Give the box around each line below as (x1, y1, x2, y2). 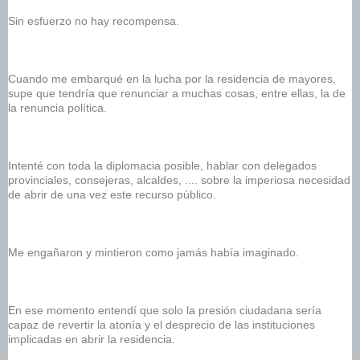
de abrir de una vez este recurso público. (8, 188, 219, 202)
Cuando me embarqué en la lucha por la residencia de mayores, (8, 72, 336, 86)
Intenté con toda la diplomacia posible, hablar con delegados (8, 159, 317, 173)
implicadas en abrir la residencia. (8, 333, 178, 346)
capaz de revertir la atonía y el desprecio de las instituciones (8, 318, 315, 332)
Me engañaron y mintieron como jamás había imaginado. (8, 246, 302, 260)
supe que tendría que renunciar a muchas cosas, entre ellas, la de (8, 87, 346, 100)
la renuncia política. (8, 101, 110, 115)
